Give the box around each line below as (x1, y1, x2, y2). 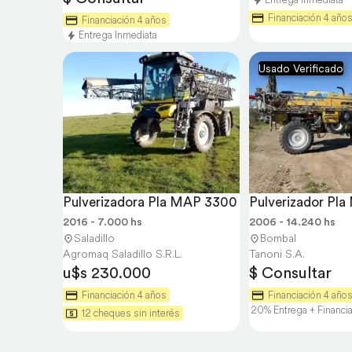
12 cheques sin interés (82, 306, 180, 320)
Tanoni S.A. (249, 247, 305, 261)
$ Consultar (249, 262, 332, 283)
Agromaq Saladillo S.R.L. (63, 247, 182, 261)
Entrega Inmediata (79, 28, 157, 42)
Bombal (260, 231, 296, 245)
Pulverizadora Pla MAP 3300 (63, 193, 237, 211)
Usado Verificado (258, 61, 343, 75)
